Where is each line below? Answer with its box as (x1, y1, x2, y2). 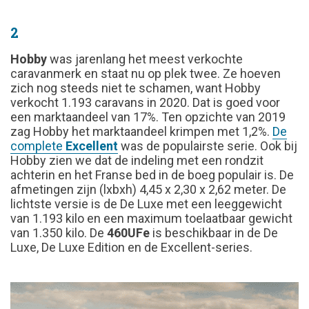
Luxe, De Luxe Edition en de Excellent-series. (10, 239, 252, 255)
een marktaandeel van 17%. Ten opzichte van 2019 (10, 109, 286, 124)
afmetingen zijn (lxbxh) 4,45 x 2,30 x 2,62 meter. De (10, 181, 286, 197)
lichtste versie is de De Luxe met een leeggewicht (10, 196, 282, 211)
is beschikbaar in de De (150, 225, 278, 240)
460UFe (107, 225, 150, 240)
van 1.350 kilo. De (10, 225, 107, 240)
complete (10, 138, 66, 153)
